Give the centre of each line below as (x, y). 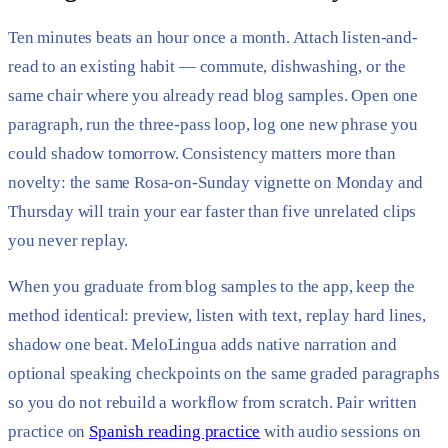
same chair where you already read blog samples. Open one (213, 95)
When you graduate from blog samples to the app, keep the (212, 287)
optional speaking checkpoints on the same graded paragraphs (224, 374)
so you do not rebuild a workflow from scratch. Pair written (212, 403)
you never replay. (68, 240)
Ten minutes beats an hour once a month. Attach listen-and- (213, 37)
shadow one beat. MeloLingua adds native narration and (202, 345)
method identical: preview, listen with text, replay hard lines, (217, 316)
